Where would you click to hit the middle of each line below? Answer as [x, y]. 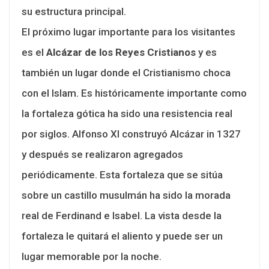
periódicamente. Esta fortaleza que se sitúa [122, 174]
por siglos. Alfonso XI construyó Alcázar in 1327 [131, 134]
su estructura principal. [74, 11]
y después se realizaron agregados [102, 154]
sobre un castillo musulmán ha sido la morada [126, 195]
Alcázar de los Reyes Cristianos [121, 52]
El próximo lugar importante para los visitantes [128, 32]
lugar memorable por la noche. [92, 256]
